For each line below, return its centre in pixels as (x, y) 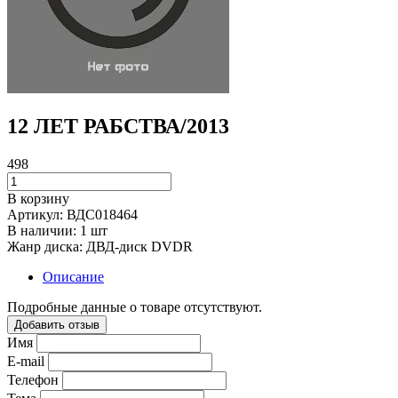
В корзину (38, 198)
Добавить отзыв (57, 324)
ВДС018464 (102, 214)
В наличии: (44, 230)
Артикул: (37, 214)
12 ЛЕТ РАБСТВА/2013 (118, 126)
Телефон (33, 379)
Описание (73, 276)
